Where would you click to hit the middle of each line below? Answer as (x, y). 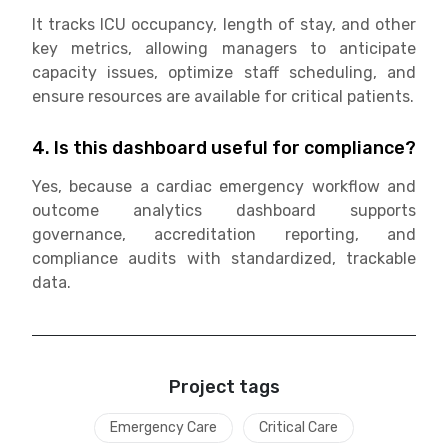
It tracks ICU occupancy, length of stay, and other (224, 24)
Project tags (224, 386)
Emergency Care (163, 427)
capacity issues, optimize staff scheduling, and (224, 72)
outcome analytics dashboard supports (224, 210)
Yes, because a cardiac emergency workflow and (224, 186)
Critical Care (298, 427)
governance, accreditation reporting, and (224, 234)
